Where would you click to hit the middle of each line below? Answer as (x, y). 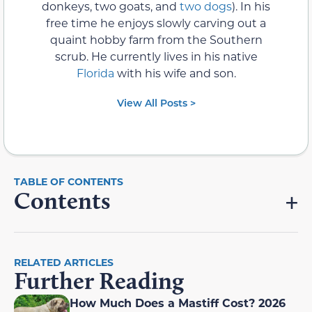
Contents (62, 200)
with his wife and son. (176, 72)
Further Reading (99, 280)
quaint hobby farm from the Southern (156, 39)
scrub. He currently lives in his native (156, 56)
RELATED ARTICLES (64, 262)
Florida (96, 72)
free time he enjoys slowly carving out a (156, 22)
